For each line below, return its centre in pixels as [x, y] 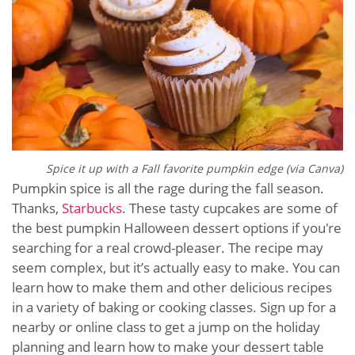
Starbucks [92, 208]
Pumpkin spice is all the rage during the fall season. [168, 188]
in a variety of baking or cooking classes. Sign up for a [174, 307]
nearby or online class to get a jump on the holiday [166, 326]
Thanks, [37, 208]
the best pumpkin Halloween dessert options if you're [177, 227]
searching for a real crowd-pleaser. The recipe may [168, 247]
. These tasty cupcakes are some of [230, 208]
